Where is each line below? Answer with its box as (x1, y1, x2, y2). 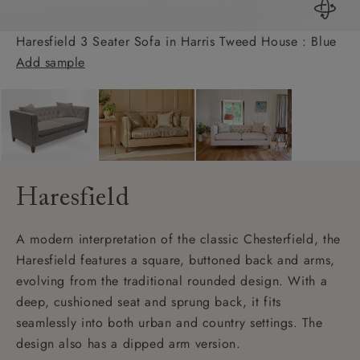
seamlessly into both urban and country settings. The (16, 313, 323, 332)
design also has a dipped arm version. (16, 333, 241, 353)
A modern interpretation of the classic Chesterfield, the (16, 229, 341, 248)
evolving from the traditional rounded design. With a (16, 271, 328, 290)
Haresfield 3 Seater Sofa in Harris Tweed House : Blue (16, 31, 337, 51)
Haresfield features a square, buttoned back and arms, (16, 250, 335, 269)
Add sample (16, 52, 85, 72)
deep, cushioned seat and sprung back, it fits (16, 292, 281, 311)
